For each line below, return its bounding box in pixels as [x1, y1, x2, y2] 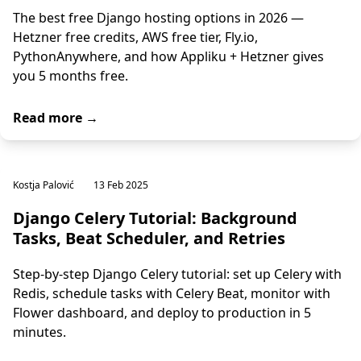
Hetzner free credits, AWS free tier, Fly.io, [13, 28, 258, 46]
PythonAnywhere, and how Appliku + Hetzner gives [13, 48, 324, 65]
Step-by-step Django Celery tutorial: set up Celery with [13, 265, 342, 283]
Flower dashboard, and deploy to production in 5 [13, 304, 311, 322]
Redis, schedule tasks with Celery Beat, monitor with [13, 284, 330, 302]
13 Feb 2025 [93, 178, 148, 192]
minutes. [13, 323, 66, 341]
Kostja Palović [13, 178, 74, 192]
